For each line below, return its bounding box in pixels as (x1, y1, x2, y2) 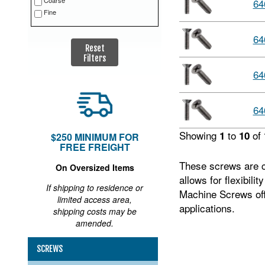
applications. (179, 201, 235, 215)
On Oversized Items (55, 161, 134, 173)
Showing (179, 128, 219, 143)
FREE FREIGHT (59, 140, 130, 154)
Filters (83, 53, 106, 63)
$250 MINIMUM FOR (50, 130, 139, 144)
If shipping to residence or (46, 182, 143, 193)
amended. (76, 217, 114, 229)
